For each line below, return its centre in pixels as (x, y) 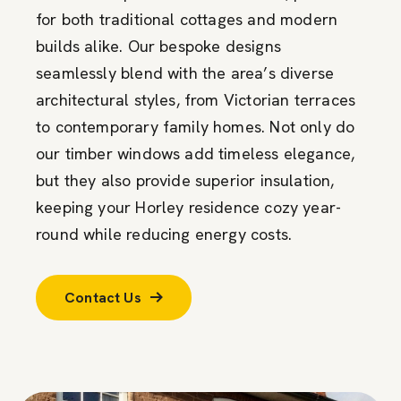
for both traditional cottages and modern (187, 19)
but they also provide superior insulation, (185, 180)
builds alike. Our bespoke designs (158, 46)
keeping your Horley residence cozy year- (189, 207)
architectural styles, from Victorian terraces (196, 99)
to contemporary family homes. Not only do (196, 126)
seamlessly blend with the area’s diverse (185, 73)
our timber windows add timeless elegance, (196, 153)
